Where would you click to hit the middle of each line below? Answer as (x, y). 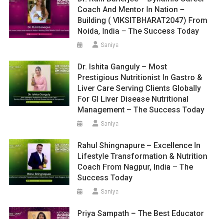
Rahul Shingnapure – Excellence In (139, 145)
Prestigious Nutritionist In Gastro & (140, 77)
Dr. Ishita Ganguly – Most (122, 66)
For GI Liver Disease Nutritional (133, 99)
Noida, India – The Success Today (138, 31)
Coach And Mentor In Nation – (131, 9)
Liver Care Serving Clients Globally (139, 88)
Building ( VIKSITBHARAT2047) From (142, 20)
